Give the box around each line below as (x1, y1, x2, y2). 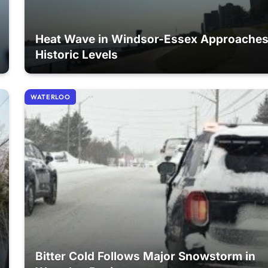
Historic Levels (35, 47, 118, 62)
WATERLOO (31, 93, 71, 101)
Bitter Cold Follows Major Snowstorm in (35, 249, 256, 264)
